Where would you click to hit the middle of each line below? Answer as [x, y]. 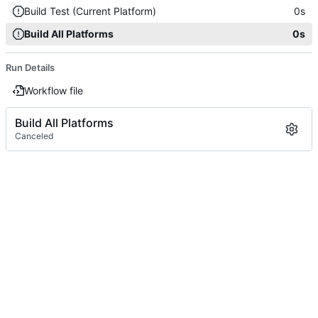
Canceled [34, 136]
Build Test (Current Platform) [90, 11]
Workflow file [54, 90]
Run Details [30, 67]
